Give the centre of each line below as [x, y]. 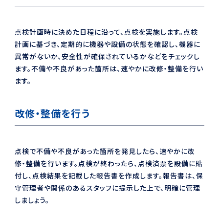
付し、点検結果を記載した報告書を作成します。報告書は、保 [109, 175]
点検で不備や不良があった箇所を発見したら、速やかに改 [105, 151]
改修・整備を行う [52, 113]
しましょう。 [32, 200]
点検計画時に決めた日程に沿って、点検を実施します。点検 [106, 32]
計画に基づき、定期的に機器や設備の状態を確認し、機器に [108, 44]
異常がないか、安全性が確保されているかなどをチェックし [107, 56]
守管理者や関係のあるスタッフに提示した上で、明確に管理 [108, 187]
